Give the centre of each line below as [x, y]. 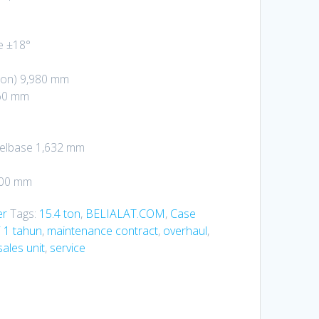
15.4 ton [59, 213]
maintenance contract [102, 230]
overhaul [185, 230]
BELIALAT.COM [125, 213]
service [67, 247]
